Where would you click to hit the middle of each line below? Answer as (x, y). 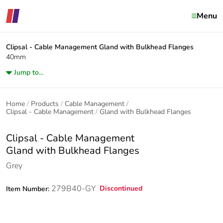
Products (45, 104)
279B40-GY (73, 189)
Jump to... (29, 72)
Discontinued (121, 188)
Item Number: (29, 189)
